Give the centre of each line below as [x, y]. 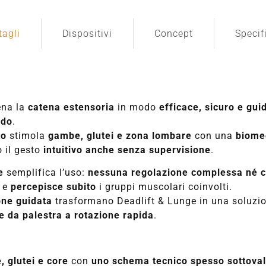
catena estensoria [72, 107]
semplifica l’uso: [46, 173]
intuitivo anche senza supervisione [127, 150]
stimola [28, 135]
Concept [173, 33]
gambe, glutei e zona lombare [120, 135]
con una [214, 135]
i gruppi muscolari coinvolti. [164, 187]
